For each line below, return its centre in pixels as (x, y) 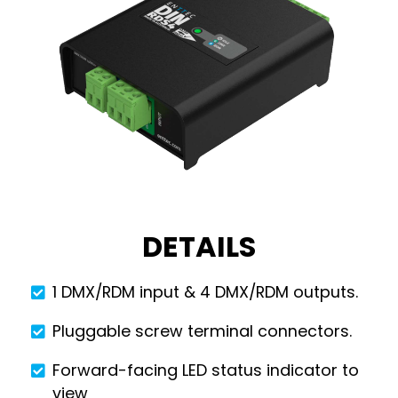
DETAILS (199, 247)
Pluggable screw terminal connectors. (202, 330)
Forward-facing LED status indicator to (205, 370)
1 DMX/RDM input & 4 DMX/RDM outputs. (205, 292)
